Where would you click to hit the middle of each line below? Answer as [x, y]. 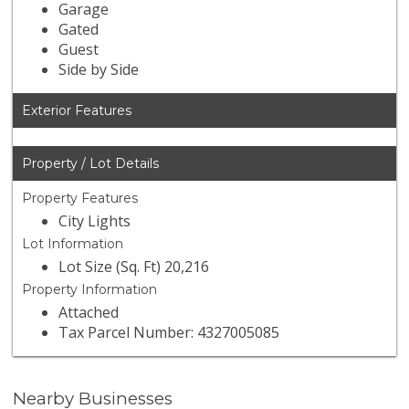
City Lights [95, 221]
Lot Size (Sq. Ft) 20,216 [134, 267]
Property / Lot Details [91, 164]
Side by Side [99, 70]
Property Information [90, 290]
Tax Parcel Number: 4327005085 [169, 333]
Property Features [80, 199]
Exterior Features [77, 111]
